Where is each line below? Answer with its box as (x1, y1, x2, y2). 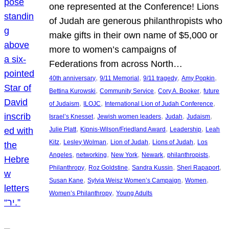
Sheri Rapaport (177, 164, 220, 172)
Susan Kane (49, 177, 84, 185)
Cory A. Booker (158, 87, 200, 95)
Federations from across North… (49, 59, 183, 70)
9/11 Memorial (100, 75, 140, 82)
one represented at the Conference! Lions (49, 2, 219, 12)
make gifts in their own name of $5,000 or (49, 30, 218, 41)
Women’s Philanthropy (49, 190, 112, 197)
